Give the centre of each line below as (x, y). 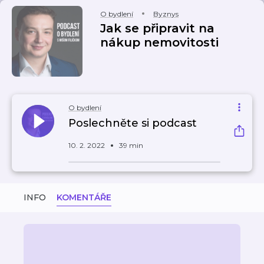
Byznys (166, 14)
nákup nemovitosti (159, 42)
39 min (131, 145)
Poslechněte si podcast (133, 123)
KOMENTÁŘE (84, 197)
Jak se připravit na (157, 28)
